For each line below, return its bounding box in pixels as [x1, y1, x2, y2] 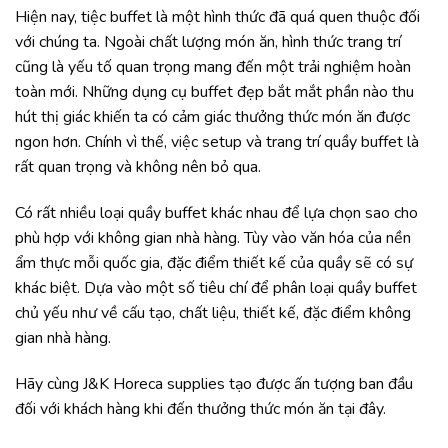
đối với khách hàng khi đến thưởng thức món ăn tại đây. [15, 398, 386, 421]
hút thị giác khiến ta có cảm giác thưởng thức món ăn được [15, 106, 410, 129]
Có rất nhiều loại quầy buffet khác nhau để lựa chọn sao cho [15, 202, 418, 225]
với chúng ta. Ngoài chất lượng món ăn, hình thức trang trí [15, 31, 401, 54]
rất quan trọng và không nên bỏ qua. [15, 156, 261, 179]
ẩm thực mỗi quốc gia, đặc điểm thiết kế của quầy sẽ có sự [15, 252, 413, 275]
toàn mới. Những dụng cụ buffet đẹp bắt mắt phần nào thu [15, 81, 414, 104]
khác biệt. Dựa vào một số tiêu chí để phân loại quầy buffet [15, 277, 417, 300]
